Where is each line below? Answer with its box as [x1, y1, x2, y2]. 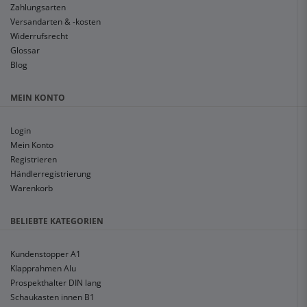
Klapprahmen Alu [10, 262, 76, 275]
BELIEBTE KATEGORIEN [10, 215, 103, 228]
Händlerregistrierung [10, 168, 91, 180]
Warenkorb [10, 182, 53, 195]
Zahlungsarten [10, 1, 66, 14]
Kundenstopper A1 [10, 248, 81, 260]
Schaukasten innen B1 [10, 291, 95, 304]
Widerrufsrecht [10, 30, 68, 42]
